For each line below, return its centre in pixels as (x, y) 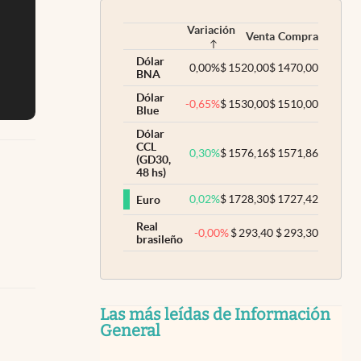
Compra (298, 36)
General (130, 330)
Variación (211, 30)
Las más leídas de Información (215, 314)
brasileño (160, 239)
